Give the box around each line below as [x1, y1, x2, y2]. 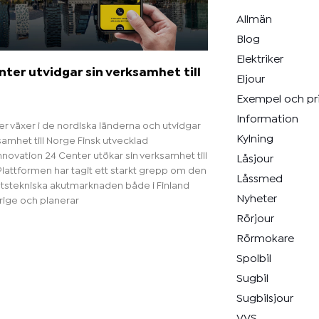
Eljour [236, 75, 265, 85]
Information [236, 115, 298, 125]
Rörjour [236, 214, 274, 224]
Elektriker [236, 55, 283, 65]
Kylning [236, 135, 273, 145]
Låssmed [236, 174, 283, 184]
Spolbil [236, 254, 271, 264]
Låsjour [236, 155, 273, 164]
